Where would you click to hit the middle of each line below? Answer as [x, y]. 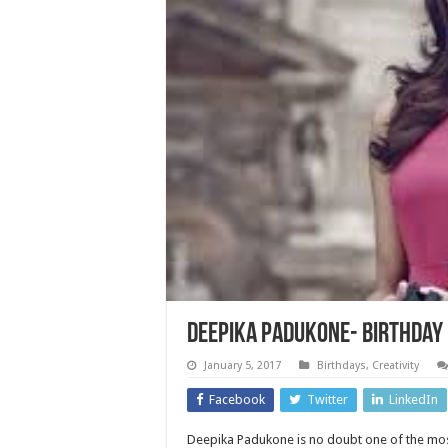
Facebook [237, 399]
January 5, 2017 [242, 365]
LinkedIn [413, 399]
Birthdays [341, 365]
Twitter [327, 399]
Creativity [395, 365]
